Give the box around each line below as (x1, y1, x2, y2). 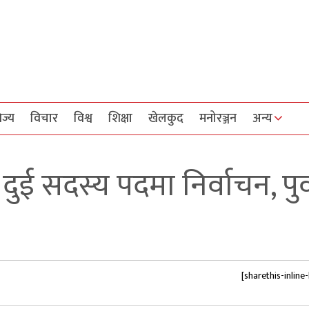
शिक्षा (108, 108, 132, 129)
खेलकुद (148, 108, 183, 129)
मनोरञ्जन (199, 108, 237, 129)
